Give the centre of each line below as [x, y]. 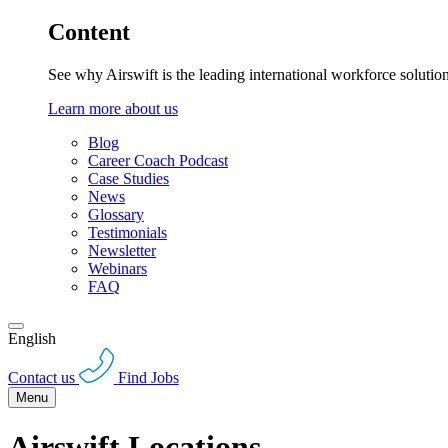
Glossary [116, 215]
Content [89, 32]
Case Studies [128, 179]
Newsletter [122, 251]
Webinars [117, 269]
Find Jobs [148, 377]
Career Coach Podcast [158, 161]
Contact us [41, 377]
